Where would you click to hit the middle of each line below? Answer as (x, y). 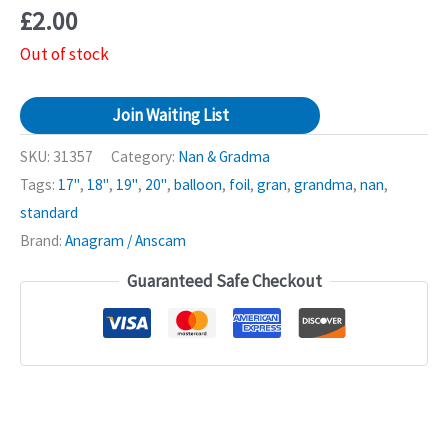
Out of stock (64, 53)
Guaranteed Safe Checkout (224, 281)
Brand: (42, 241)
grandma (323, 185)
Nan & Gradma (224, 157)
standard (49, 213)
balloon (198, 185)
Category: (144, 157)
